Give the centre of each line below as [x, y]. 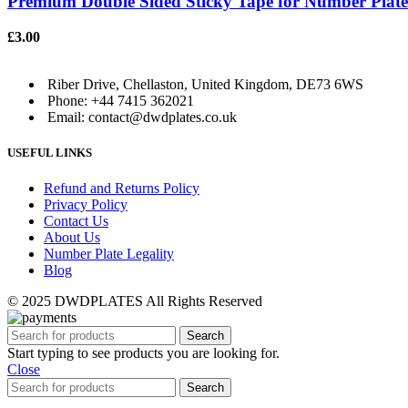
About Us [72, 238]
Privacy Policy [86, 205]
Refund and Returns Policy [122, 189]
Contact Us [76, 221]
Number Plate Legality [109, 254]
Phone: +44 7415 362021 [121, 101]
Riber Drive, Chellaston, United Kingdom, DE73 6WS [205, 84]
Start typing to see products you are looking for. [143, 353]
